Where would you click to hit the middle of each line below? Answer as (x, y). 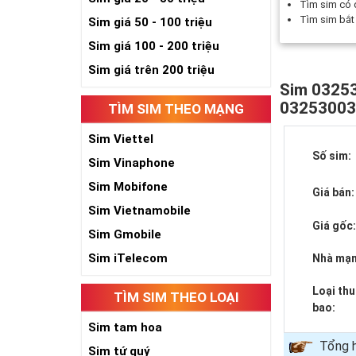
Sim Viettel (121, 139)
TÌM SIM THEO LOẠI (176, 297)
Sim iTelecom (128, 258)
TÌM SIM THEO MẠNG (176, 109)
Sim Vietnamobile (139, 211)
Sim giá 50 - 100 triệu (150, 22)
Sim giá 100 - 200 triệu (154, 46)
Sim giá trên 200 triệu (151, 70)
